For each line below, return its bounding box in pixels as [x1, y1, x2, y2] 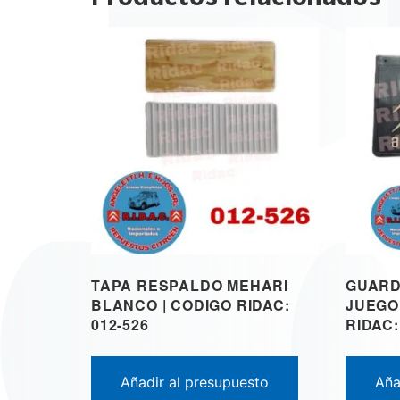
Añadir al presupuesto [121, 372, 269, 391]
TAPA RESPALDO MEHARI [91, 274, 289, 296]
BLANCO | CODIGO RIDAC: [91, 294, 290, 315]
